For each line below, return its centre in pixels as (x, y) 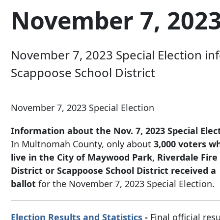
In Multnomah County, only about (82, 144)
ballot (23, 184)
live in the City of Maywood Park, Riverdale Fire (114, 157)
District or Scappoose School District (90, 171)
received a (193, 171)
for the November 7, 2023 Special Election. (125, 184)
